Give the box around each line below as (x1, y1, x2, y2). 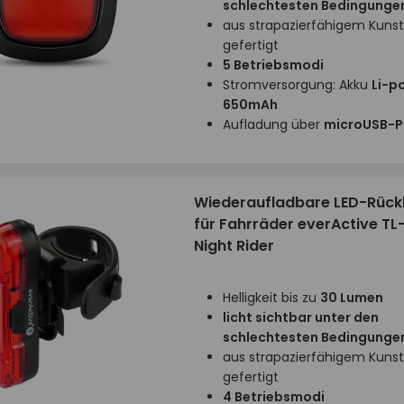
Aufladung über (222, 115, 324, 133)
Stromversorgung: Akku (222, 76, 372, 94)
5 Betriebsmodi (222, 56, 324, 74)
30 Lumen (319, 289, 383, 307)
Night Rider (193, 235, 274, 256)
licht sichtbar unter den (222, 308, 379, 326)
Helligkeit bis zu (222, 289, 320, 307)
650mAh (222, 96, 278, 114)
